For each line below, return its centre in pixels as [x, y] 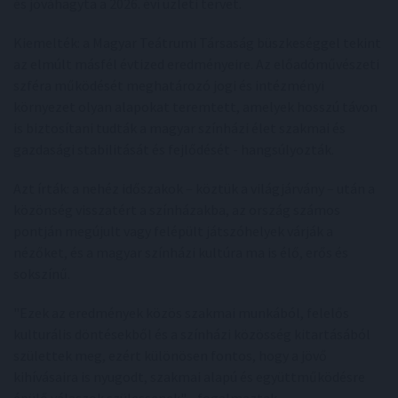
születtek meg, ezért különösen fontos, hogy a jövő [170, 355]
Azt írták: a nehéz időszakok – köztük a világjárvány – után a [194, 188]
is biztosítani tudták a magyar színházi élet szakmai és [179, 128]
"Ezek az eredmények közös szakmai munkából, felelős [181, 313]
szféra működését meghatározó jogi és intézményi [169, 85]
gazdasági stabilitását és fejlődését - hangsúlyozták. [174, 149]
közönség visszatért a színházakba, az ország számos [177, 210]
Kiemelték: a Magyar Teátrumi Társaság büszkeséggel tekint [197, 43]
